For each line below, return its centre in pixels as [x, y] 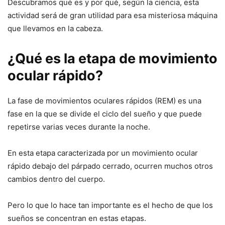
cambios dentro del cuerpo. [56, 179]
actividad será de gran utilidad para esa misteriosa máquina [113, 16]
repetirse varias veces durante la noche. [79, 127]
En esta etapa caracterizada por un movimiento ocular [103, 153]
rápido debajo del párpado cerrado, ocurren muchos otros [110, 166]
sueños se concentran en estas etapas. [77, 218]
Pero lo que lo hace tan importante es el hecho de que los [110, 205]
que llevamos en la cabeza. [55, 29]
